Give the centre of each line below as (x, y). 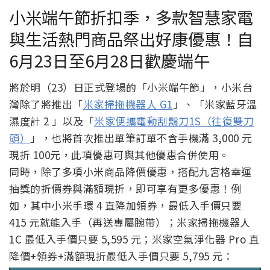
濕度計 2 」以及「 (52, 121)
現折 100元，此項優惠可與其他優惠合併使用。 (119, 155)
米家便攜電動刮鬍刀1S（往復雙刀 (174, 121)
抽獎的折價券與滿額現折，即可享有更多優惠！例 (125, 189)
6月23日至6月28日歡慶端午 (109, 60)
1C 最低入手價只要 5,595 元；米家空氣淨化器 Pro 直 (134, 239)
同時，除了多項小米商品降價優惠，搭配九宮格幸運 (130, 172)
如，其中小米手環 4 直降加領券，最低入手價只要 (125, 206)
